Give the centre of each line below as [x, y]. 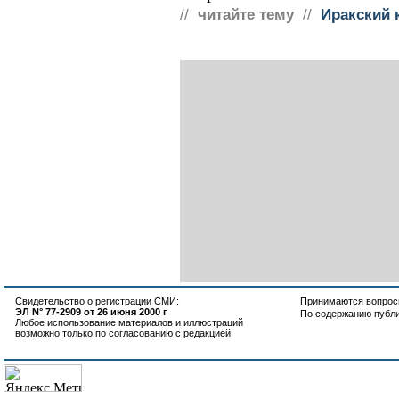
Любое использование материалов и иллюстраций [129, 322]
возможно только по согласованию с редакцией [123, 333]
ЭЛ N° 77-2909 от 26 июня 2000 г [91, 312]
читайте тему [246, 15]
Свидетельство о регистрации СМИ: [97, 301]
